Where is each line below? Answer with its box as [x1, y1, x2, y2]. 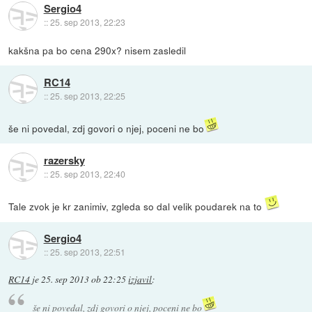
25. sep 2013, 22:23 [49, 16, 125, 29]
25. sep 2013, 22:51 [49, 245, 125, 258]
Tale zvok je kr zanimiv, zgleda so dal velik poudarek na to [8, 199, 265, 214]
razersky [43, 152, 85, 168]
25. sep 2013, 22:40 [49, 167, 125, 180]
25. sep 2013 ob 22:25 [41, 273, 127, 286]
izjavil [128, 273, 153, 286]
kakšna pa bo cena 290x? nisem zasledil [8, 43, 187, 58]
